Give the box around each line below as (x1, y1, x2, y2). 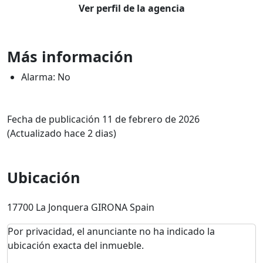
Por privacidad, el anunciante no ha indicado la (8, 225, 215, 238)
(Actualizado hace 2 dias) (7, 127, 116, 140)
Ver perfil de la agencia (78, 2, 185, 15)
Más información (7, 46, 133, 66)
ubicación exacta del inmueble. (8, 239, 144, 252)
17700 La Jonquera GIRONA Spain (7, 201, 154, 214)
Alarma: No (21, 70, 70, 83)
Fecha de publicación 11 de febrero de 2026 (7, 113, 200, 126)
